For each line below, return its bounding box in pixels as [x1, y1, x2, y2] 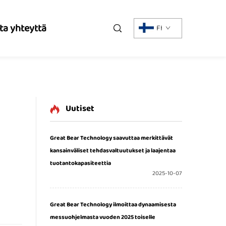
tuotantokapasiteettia [50, 158, 111, 168]
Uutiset [66, 102, 94, 116]
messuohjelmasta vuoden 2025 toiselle [50, 212, 155, 222]
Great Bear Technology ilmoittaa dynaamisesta [50, 200, 176, 209]
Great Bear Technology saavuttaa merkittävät [50, 133, 173, 143]
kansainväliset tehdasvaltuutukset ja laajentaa [50, 146, 176, 155]
